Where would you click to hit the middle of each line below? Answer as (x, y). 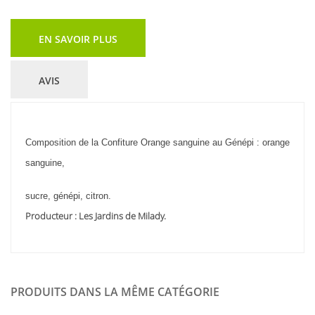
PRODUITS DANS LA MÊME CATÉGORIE (115, 292)
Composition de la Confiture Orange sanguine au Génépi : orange (157, 142)
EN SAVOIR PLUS (78, 40)
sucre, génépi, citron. (68, 196)
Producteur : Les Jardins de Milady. (96, 216)
